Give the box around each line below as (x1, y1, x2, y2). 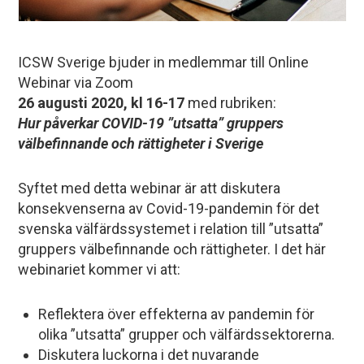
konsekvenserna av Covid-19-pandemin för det (18, 200, 320, 217)
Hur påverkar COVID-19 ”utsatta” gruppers (18, 115, 284, 132)
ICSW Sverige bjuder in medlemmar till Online (18, 54, 310, 71)
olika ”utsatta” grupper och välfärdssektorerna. (38, 326, 336, 343)
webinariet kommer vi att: (18, 261, 181, 278)
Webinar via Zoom (18, 74, 134, 91)
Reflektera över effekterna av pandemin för (38, 305, 315, 323)
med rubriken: (184, 94, 277, 111)
